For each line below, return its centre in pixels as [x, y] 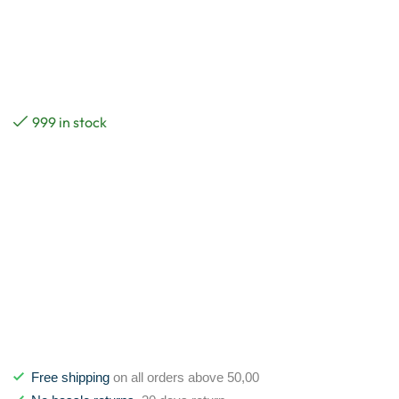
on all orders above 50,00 [184, 377]
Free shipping [70, 377]
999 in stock [69, 122]
